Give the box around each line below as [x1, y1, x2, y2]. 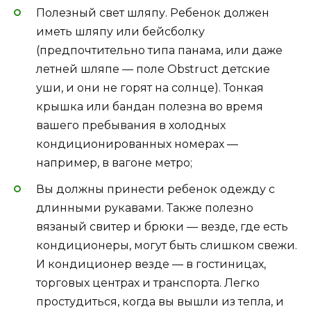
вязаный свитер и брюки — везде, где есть [36, 219, 288, 233]
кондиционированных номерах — [36, 137, 238, 151]
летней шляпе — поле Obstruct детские [36, 62, 270, 76]
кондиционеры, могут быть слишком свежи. [36, 238, 297, 252]
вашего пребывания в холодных [36, 118, 226, 132]
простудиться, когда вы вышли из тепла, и [36, 294, 284, 308]
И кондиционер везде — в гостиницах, [36, 257, 266, 271]
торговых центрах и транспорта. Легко [36, 276, 260, 289]
